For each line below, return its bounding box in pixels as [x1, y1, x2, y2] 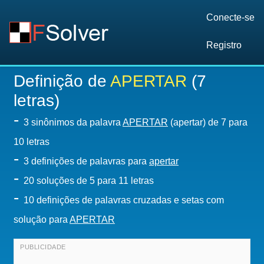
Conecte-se [206, 12, 255, 22]
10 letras [14, 137, 49, 147]
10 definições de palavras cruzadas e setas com [24, 195, 224, 205]
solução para [14, 214, 70, 225]
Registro [206, 40, 242, 50]
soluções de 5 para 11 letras [37, 176, 154, 186]
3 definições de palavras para [24, 156, 149, 166]
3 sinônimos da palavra [24, 117, 123, 127]
